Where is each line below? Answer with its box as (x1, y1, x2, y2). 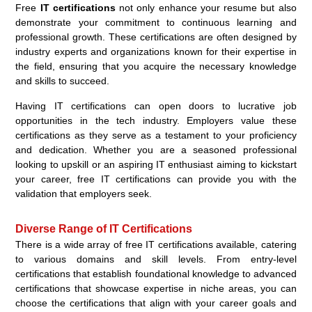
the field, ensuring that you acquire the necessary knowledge (15, 60, 297, 72)
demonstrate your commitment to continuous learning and (15, 16, 297, 28)
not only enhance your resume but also (115, 1, 297, 13)
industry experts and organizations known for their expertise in (15, 45, 297, 57)
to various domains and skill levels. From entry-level (15, 253, 297, 265)
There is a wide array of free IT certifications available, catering (15, 238, 297, 250)
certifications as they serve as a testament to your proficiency (15, 129, 297, 141)
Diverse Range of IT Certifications (15, 222, 193, 235)
